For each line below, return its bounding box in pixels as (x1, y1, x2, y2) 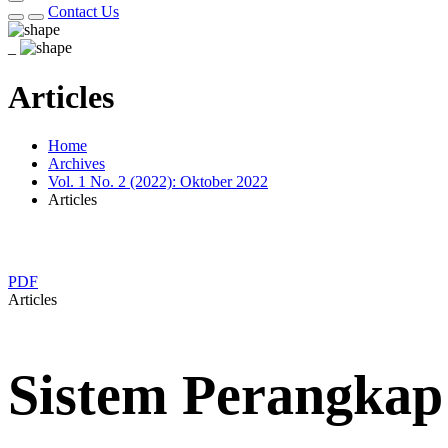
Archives (48, 155, 105, 173)
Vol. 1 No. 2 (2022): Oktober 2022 (48, 173, 268, 191)
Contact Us (48, 3, 119, 21)
